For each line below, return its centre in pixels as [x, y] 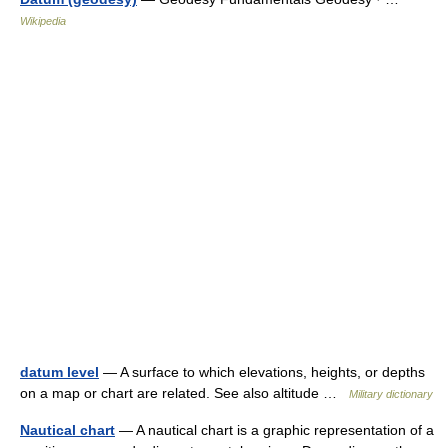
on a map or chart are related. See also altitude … [184, 393]
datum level [59, 372]
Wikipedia [43, 21]
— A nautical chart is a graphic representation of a [274, 430]
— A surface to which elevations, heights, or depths [262, 372]
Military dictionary [391, 394]
